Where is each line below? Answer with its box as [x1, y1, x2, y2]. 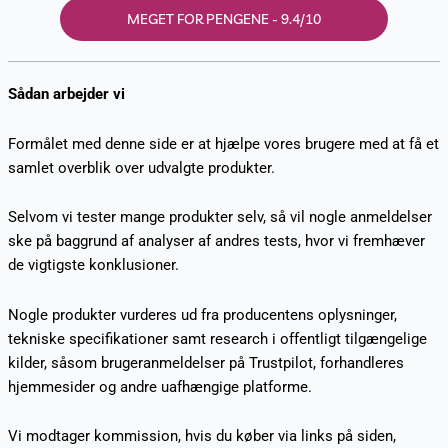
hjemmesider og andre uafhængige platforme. [7, 377, 312, 396]
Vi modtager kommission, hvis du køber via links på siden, [7, 427, 396, 446]
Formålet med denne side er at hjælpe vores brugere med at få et [7, 134, 439, 153]
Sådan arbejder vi [7, 85, 125, 104]
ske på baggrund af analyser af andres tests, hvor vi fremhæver [7, 232, 425, 251]
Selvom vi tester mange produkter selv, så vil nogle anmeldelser [7, 208, 432, 227]
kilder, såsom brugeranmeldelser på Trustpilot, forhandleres [7, 353, 404, 372]
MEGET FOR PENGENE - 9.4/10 [127, 10, 321, 29]
